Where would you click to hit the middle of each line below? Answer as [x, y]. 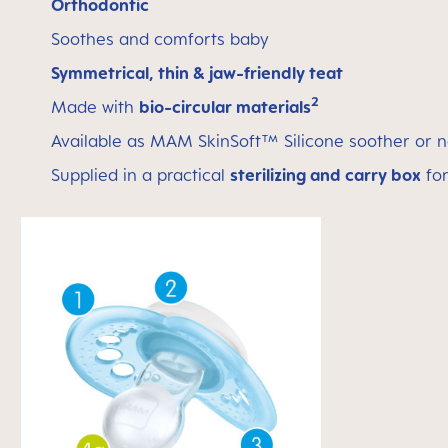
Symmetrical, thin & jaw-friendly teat [197, 73]
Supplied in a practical [140, 175]
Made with [95, 107]
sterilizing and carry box [325, 175]
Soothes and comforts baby [160, 39]
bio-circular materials [225, 107]
